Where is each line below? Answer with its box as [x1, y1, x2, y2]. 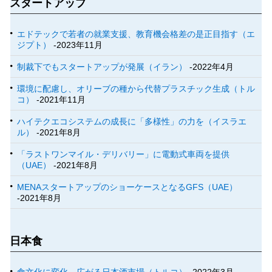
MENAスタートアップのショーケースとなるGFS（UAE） [17, 182, 238, 192]
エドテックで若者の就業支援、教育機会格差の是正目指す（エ [17, 29, 256, 39]
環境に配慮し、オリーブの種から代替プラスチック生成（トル [17, 84, 256, 94]
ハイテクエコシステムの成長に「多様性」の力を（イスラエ [17, 117, 247, 127]
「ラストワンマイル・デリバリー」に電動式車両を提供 [17, 149, 230, 160]
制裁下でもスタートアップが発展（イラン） [17, 62, 188, 72]
